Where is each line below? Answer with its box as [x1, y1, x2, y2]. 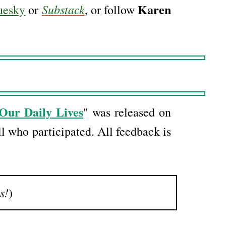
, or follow [84, 2, 138, 18]
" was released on [83, 104, 171, 121]
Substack [41, 1, 85, 18]
